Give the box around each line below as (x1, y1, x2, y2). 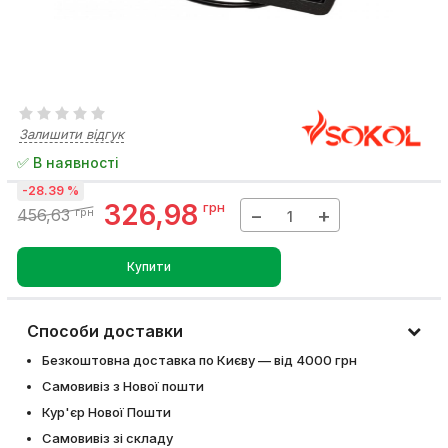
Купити (127, 259, 171, 274)
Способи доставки (27, 321, 183, 341)
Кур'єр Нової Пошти (42, 404, 171, 420)
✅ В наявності (17, 154, 119, 171)
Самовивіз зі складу (42, 430, 173, 446)
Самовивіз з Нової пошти (42, 378, 204, 394)
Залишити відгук (19, 126, 124, 142)
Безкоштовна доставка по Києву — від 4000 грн (42, 352, 357, 368)
